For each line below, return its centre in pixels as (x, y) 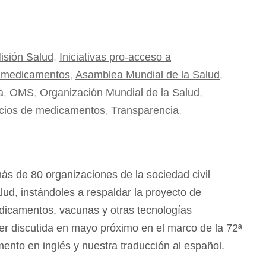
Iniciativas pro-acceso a (115, 57)
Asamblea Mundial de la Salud (148, 75)
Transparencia (145, 111)
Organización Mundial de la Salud (120, 93)
